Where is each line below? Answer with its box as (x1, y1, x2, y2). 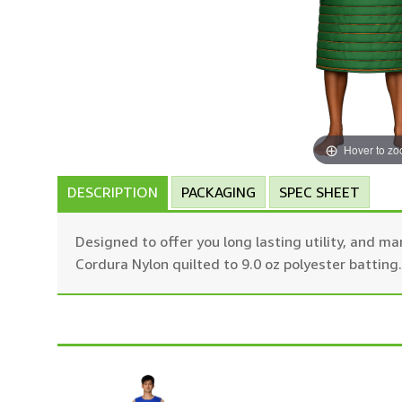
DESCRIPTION (67, 183, 158, 201)
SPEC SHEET (279, 183, 360, 201)
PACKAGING (181, 183, 256, 201)
